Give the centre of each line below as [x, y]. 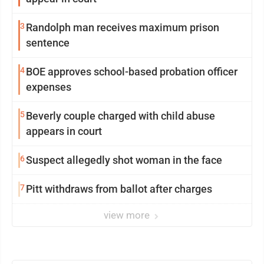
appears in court [64, 131]
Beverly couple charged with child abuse [121, 115]
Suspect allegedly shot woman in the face [124, 160]
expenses [49, 87]
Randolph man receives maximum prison [123, 27]
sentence [48, 42]
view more [128, 215]
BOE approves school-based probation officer [132, 71]
